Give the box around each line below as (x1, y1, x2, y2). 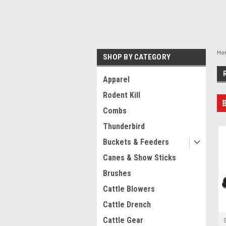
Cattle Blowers (103, 184, 155, 194)
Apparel (103, 75, 130, 84)
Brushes (103, 168, 131, 178)
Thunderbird (103, 122, 145, 131)
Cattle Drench (103, 200, 151, 209)
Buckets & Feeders (103, 137, 169, 147)
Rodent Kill (103, 90, 140, 100)
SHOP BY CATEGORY (103, 52, 171, 62)
